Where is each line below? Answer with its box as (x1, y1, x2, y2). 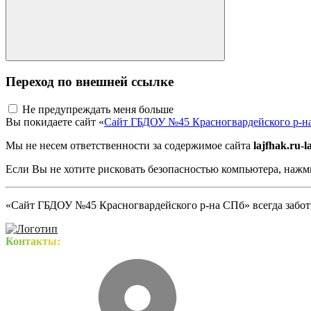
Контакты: (6, 235, 60, 248)
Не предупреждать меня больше (22, 103, 174, 116)
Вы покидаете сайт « (6, 116, 104, 128)
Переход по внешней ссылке (6, 74, 174, 89)
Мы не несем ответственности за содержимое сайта (6, 140, 253, 152)
